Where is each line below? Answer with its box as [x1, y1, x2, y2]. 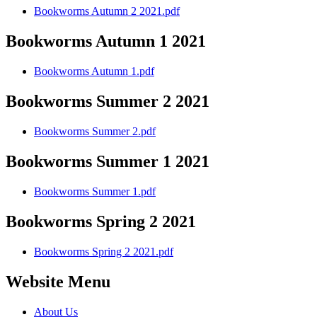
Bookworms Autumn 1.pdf [34, 65, 154, 78]
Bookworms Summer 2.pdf [34, 125, 156, 138]
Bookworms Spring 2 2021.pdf [34, 245, 173, 258]
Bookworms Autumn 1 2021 [6, 32, 206, 51]
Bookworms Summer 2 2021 [6, 92, 209, 111]
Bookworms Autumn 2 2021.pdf [34, 5, 180, 18]
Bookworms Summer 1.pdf [34, 185, 156, 197]
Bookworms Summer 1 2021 [6, 151, 209, 171]
